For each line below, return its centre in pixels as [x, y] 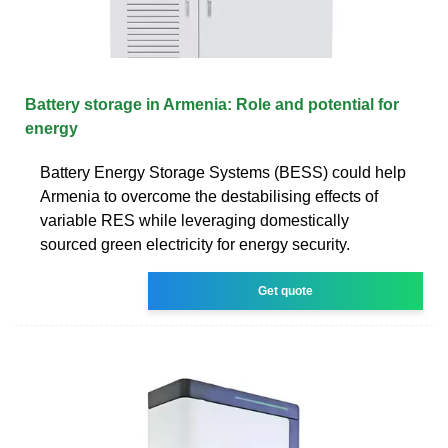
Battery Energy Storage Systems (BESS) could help [223, 172]
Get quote [286, 290]
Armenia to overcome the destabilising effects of [209, 196]
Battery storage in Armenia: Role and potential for [212, 104]
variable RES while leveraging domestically [194, 220]
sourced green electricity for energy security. [195, 244]
